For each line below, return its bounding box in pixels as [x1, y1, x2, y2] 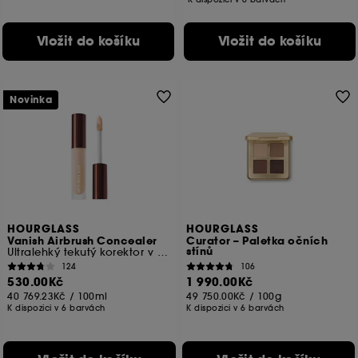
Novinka [10, 93, 53, 107]
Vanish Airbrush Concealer [7, 234, 157, 249]
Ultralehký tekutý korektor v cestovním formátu [157, 245, 168, 260]
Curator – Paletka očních [186, 234, 328, 249]
